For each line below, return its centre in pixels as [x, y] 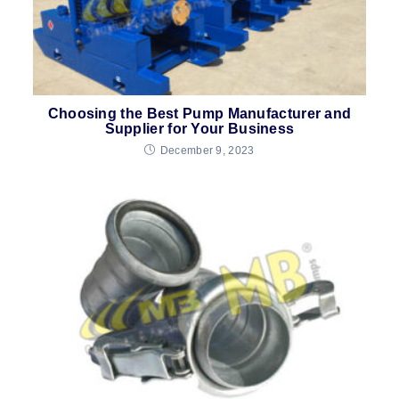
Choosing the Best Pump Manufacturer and [199, 113]
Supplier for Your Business [199, 128]
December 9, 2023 [207, 150]
